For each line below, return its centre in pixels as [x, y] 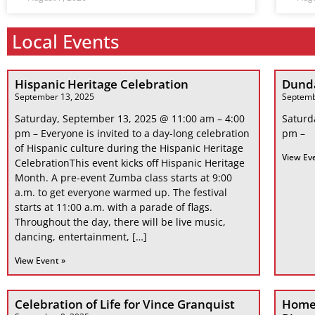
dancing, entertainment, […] [81, 236]
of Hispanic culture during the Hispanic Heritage [129, 148]
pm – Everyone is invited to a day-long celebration [132, 133]
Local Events [66, 41]
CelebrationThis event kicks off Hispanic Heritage [130, 162]
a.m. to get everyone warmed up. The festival [121, 192]
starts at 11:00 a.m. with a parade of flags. [114, 207]
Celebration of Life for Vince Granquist [125, 304]
